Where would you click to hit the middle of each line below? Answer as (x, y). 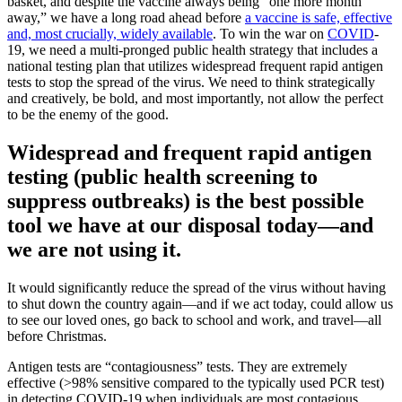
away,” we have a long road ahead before (126, 18)
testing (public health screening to (162, 177)
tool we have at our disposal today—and (190, 226)
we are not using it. (94, 250)
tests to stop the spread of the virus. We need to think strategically (191, 83)
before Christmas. (57, 336)
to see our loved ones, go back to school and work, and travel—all (194, 320)
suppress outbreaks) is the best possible (186, 201)
